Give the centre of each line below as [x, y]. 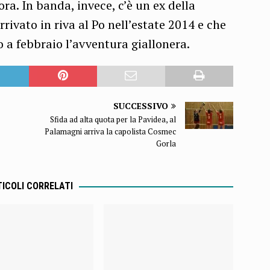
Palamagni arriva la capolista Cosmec [111, 132]
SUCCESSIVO [141, 106]
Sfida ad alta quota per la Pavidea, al [113, 120]
